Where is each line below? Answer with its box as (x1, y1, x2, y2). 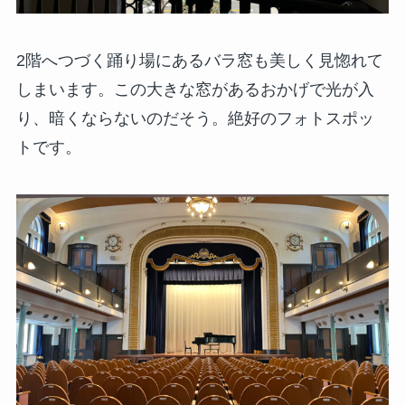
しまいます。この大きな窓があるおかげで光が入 (15, 80, 374, 99)
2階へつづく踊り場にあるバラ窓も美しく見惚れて (15, 51, 383, 70)
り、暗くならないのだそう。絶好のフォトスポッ (15, 108, 374, 127)
